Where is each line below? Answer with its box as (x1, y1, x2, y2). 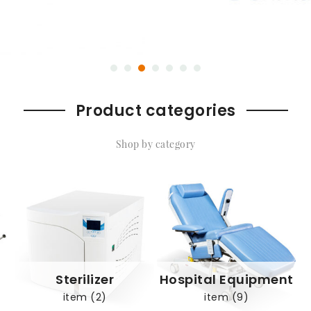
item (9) (204, 290, 249, 305)
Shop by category (115, 137, 196, 151)
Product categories (75, 100, 236, 122)
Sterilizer (56, 271, 114, 289)
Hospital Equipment (159, 271, 294, 289)
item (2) (62, 290, 107, 305)
